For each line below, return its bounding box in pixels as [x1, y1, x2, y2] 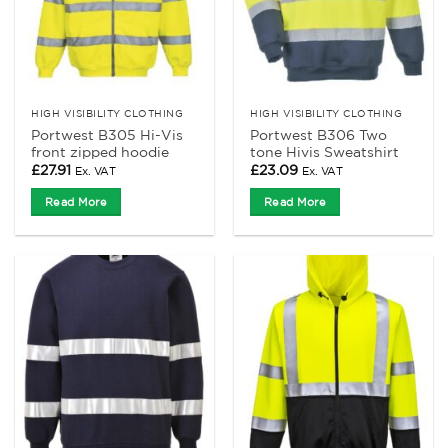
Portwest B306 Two [250, 126, 388, 143]
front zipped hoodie [31, 143, 170, 160]
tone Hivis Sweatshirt [250, 143, 400, 160]
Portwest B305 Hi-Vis [31, 126, 184, 143]
